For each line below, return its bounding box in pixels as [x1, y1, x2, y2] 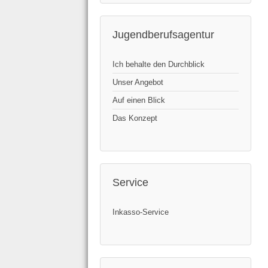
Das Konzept [112, 114, 157, 123]
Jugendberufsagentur [112, 29, 214, 41]
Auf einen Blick [112, 96, 165, 105]
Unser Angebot [112, 78, 163, 87]
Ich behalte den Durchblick [112, 60, 205, 69]
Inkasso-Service [112, 208, 169, 217]
